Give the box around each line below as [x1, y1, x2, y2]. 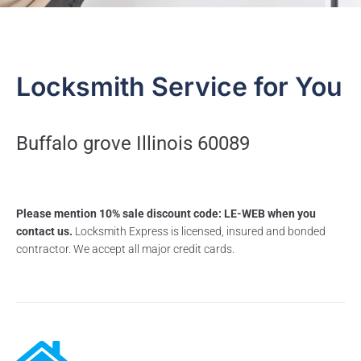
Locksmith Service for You [16, 71, 342, 103]
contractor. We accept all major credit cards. [16, 243, 234, 256]
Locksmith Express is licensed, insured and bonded [73, 225, 326, 239]
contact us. [16, 225, 73, 239]
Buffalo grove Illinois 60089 [16, 132, 250, 156]
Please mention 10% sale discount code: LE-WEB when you [16, 207, 316, 221]
